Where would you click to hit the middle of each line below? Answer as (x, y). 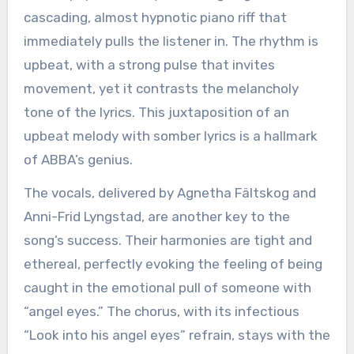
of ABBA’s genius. (78, 159)
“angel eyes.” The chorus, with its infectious (161, 312)
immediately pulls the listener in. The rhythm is (171, 41)
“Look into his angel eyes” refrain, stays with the (177, 335)
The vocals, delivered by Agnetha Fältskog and (169, 193)
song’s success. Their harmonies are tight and (168, 241)
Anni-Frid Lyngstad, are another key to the (156, 217)
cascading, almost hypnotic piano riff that (155, 17)
